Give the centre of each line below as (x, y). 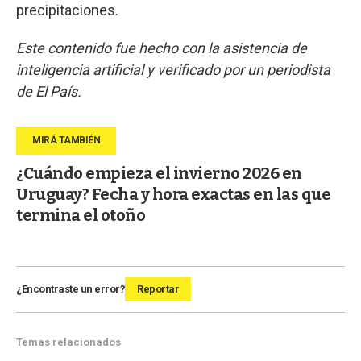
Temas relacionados (68, 342)
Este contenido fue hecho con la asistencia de (162, 48)
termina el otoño (81, 216)
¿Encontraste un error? (71, 289)
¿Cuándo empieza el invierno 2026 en (159, 174)
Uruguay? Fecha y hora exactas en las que (173, 195)
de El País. (49, 92)
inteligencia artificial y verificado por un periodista (173, 70)
